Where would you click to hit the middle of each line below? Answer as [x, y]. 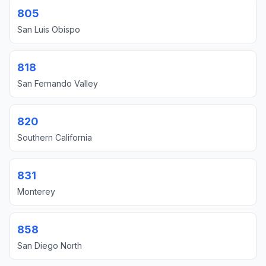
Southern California [55, 137]
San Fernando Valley [58, 83]
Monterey [36, 191]
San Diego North [50, 246]
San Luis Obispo [49, 29]
